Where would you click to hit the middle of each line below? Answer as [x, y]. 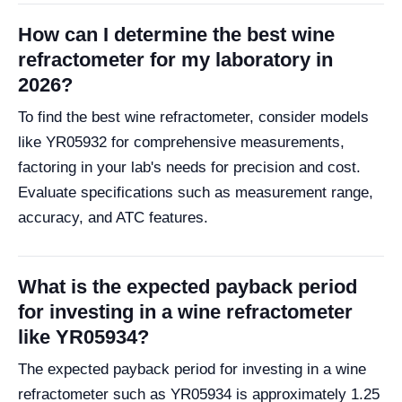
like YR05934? [83, 337]
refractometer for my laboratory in [175, 60]
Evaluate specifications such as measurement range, [196, 193]
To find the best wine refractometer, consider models [193, 118]
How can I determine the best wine [176, 35]
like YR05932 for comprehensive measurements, [181, 143]
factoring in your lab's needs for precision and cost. [189, 168]
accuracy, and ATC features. [113, 218]
